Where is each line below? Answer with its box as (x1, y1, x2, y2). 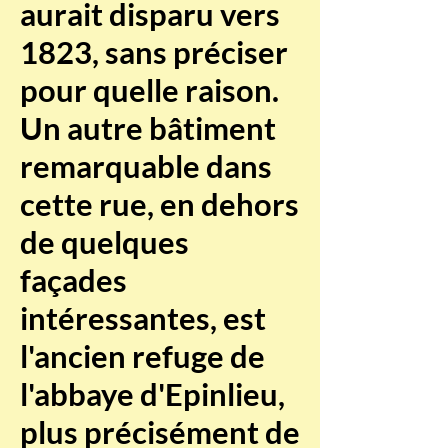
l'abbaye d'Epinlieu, (20, 375, 285, 413)
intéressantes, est (20, 299, 266, 337)
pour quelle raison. (20, 71, 279, 109)
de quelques (20, 223, 189, 261)
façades (20, 261, 127, 299)
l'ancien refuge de (20, 337, 265, 375)
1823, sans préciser (20, 33, 288, 71)
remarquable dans (20, 147, 272, 185)
